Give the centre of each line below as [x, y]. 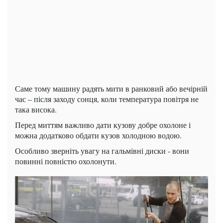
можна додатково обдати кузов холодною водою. [98, 135]
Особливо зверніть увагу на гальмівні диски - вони [102, 151]
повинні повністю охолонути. [66, 161]
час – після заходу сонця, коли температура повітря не [107, 99]
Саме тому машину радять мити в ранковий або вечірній [111, 89]
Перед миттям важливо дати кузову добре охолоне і [103, 125]
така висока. [36, 110]
